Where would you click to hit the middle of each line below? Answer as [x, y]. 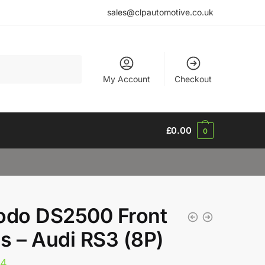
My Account [127, 79]
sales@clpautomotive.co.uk [160, 12]
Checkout [193, 79]
